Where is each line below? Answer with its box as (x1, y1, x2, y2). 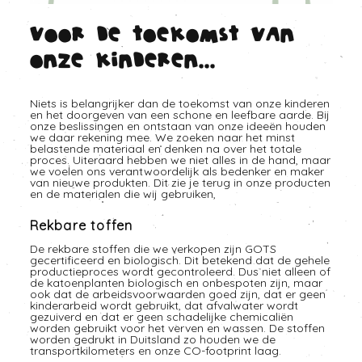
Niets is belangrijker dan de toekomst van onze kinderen (29, 96, 330, 111)
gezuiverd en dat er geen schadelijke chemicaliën (29, 309, 293, 324)
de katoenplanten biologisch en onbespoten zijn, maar (29, 276, 322, 290)
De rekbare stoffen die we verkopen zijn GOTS (29, 242, 276, 256)
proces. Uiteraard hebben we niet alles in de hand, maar (29, 153, 330, 167)
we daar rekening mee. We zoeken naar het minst (29, 130, 295, 145)
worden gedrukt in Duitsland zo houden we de (29, 332, 276, 347)
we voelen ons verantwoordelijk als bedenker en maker (29, 164, 324, 179)
